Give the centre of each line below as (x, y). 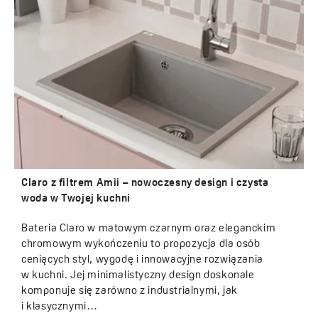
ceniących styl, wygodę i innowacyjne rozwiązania (142, 261)
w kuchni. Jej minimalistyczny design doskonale (138, 276)
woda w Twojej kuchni (76, 199)
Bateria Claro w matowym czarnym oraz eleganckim (149, 229)
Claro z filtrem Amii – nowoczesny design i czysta (145, 184)
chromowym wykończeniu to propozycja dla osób (141, 245)
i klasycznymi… (60, 307)
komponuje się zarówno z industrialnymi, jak (130, 292)
